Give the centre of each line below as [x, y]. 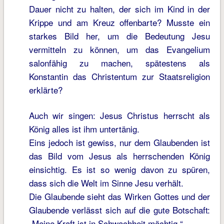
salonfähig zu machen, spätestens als [119, 63]
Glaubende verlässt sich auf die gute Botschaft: [119, 210]
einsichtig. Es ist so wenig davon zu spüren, [119, 169]
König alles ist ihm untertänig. [84, 129]
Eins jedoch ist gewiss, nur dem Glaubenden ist [119, 142]
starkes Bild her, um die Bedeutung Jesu [119, 36]
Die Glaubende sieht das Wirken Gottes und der [119, 196]
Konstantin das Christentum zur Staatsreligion [119, 76]
